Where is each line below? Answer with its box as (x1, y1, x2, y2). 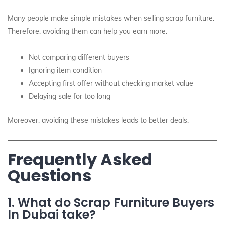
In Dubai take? (8, 206, 96, 223)
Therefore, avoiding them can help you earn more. (8, 27, 167, 36)
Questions (8, 164, 91, 187)
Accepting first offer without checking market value (29, 79, 193, 88)
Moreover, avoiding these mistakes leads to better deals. (8, 116, 189, 125)
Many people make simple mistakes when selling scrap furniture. (8, 14, 214, 23)
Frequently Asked (8, 148, 152, 171)
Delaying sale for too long (29, 92, 110, 101)
